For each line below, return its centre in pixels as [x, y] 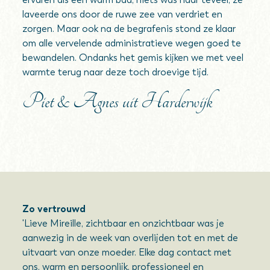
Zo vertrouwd [54, 209]
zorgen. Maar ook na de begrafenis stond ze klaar [129, 29]
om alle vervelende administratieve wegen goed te [132, 43]
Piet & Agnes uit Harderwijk [118, 101]
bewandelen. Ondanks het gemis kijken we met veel [133, 58]
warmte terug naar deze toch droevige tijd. [116, 72]
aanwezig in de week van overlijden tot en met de [130, 238]
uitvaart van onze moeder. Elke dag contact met [127, 252]
